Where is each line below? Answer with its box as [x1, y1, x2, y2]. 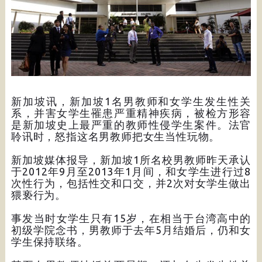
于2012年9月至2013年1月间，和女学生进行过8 [11, 165, 251, 177]
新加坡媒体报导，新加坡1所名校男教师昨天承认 [11, 153, 251, 166]
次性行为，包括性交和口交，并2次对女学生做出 [11, 177, 251, 189]
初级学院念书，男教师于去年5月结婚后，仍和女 [11, 223, 251, 236]
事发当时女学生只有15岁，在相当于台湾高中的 [11, 212, 251, 224]
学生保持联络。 [11, 235, 88, 247]
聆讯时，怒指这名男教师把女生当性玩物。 [11, 130, 220, 142]
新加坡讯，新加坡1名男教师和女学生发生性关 [11, 95, 251, 107]
